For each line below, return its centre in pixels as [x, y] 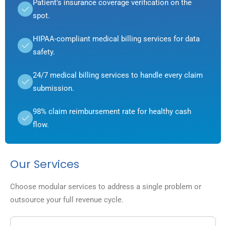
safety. [44, 52]
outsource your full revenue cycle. [67, 200]
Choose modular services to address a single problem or [106, 187]
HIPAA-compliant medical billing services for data [116, 39]
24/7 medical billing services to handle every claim [118, 75]
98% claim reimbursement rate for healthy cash [112, 112]
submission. [53, 89]
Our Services [45, 164]
